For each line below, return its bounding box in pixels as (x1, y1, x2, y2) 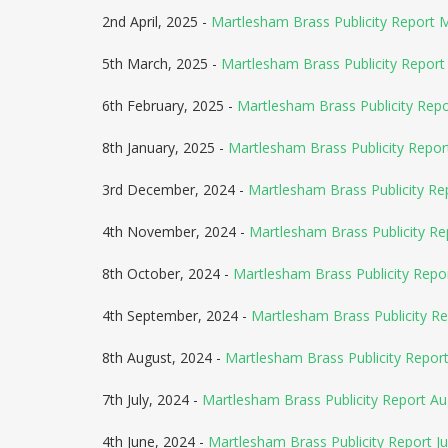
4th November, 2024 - (102, 222, 249, 241)
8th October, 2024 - (102, 264, 233, 283)
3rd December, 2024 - (102, 180, 248, 199)
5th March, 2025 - (102, 54, 221, 73)
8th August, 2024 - (102, 348, 225, 367)
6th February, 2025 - (102, 96, 237, 115)
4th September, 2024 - (102, 306, 251, 325)
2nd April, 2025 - (102, 12, 211, 31)
